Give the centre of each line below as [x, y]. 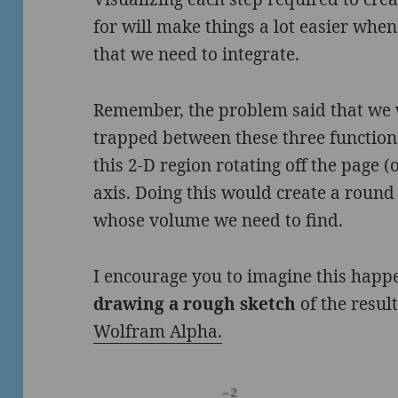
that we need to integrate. [197, 55]
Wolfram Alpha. [158, 331]
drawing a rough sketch [195, 303]
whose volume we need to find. [219, 220]
